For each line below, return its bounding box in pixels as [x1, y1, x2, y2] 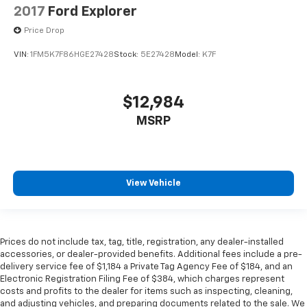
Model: [175, 51, 202, 60]
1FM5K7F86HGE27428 [30, 51, 114, 60]
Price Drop [24, 26, 64, 35]
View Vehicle [126, 179, 181, 188]
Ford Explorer [47, 4, 137, 19]
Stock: [114, 51, 140, 60]
